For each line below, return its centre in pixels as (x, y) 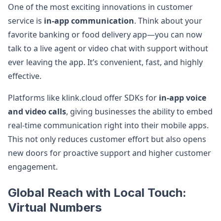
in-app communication (89, 21)
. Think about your (168, 21)
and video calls (37, 111)
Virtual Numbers (55, 207)
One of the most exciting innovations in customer (100, 7)
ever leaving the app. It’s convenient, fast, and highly (105, 62)
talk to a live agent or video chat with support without (108, 48)
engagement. (33, 167)
